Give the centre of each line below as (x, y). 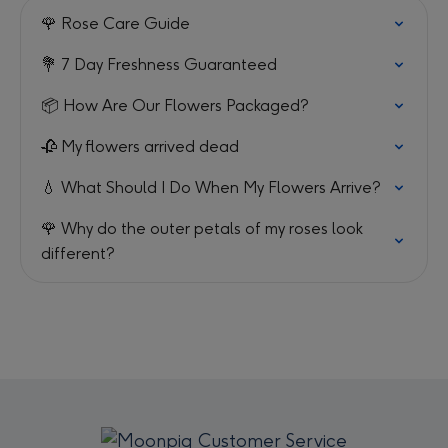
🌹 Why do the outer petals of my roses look (202, 228)
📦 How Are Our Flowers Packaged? (175, 105)
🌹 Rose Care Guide (115, 23)
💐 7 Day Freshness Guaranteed (159, 64)
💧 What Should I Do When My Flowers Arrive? (211, 187)
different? (78, 253)
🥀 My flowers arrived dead (140, 146)
